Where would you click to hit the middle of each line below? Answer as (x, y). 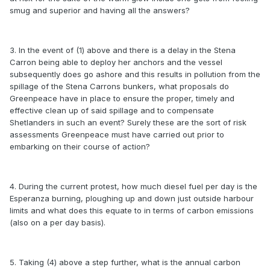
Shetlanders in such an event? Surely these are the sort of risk (128, 123)
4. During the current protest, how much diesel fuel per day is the (133, 187)
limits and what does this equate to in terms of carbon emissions (132, 211)
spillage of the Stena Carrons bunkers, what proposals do (119, 86)
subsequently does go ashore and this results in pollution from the (135, 74)
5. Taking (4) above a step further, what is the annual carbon (125, 262)
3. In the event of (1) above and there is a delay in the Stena (123, 50)
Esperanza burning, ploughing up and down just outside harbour (132, 199)
